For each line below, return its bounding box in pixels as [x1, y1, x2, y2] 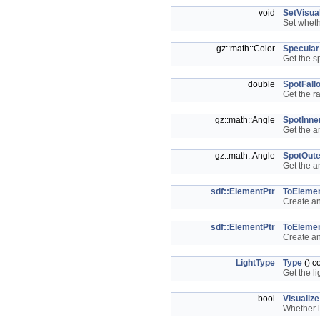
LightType [236, 258, 275, 268]
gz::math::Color [216, 44, 277, 54]
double [248, 79, 277, 89]
